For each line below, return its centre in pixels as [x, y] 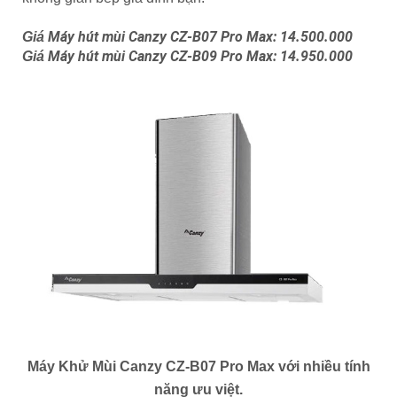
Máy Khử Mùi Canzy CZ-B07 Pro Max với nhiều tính [198, 367]
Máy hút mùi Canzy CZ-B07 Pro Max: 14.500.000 [200, 36]
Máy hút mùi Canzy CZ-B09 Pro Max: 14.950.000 [200, 56]
